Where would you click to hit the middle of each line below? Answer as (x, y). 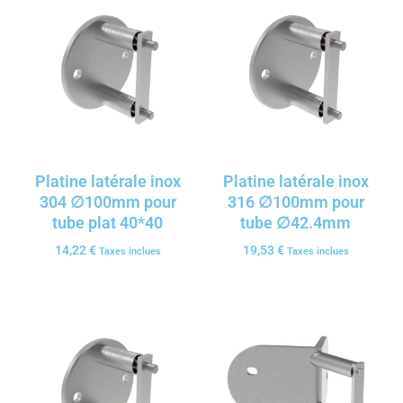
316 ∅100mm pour (296, 201)
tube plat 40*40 (107, 222)
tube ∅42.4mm (296, 222)
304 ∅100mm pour (107, 201)
